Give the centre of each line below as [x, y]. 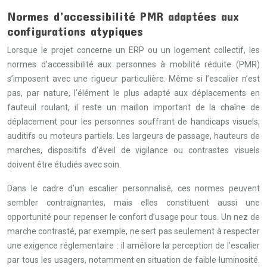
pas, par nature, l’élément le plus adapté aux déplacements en [133, 93]
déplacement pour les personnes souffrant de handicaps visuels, [133, 122]
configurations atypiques [75, 31]
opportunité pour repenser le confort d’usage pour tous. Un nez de [133, 217]
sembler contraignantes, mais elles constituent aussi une [133, 203]
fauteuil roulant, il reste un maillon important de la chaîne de [133, 107]
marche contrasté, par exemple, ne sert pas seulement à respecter [133, 231]
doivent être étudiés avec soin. [64, 164]
